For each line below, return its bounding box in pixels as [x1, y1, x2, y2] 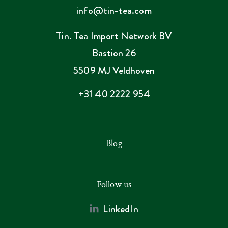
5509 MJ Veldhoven [73, 63, 155, 78]
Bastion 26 [92, 46, 136, 61]
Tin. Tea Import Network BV [56, 28, 172, 44]
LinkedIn [103, 202, 138, 217]
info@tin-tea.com [76, 3, 152, 18]
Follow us [96, 179, 132, 191]
